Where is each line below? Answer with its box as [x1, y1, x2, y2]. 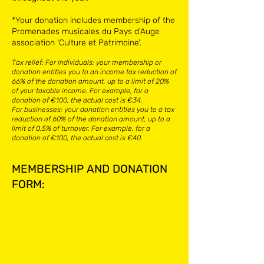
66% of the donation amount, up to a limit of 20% [12, 77, 169, 85]
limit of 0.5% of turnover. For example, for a [12, 124, 150, 133]
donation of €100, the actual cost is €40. [12, 134, 143, 142]
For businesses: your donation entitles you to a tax [12, 105, 174, 114]
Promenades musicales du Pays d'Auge [12, 27, 160, 37]
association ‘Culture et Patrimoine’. [12, 38, 144, 48]
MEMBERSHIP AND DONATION [12, 162, 167, 176]
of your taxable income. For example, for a [12, 87, 148, 95]
